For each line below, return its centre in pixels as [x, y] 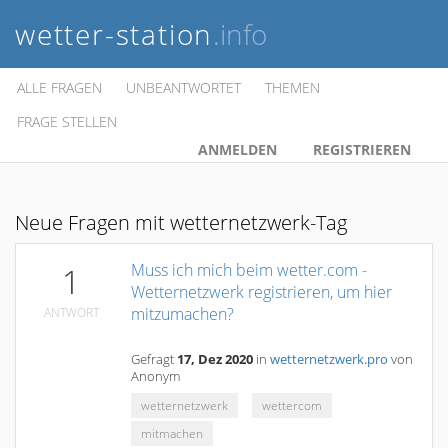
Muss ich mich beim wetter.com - [249, 270]
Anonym [155, 376]
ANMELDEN [237, 149]
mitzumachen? [182, 314]
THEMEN [292, 87]
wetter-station [114, 34]
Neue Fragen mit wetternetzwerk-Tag [181, 222]
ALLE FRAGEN [59, 87]
